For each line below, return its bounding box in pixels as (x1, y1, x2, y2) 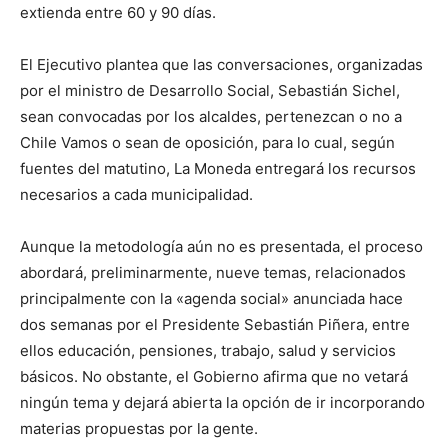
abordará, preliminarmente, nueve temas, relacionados (20, 263, 406, 282)
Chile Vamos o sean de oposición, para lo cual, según (20, 133, 395, 152)
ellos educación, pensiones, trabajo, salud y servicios (20, 341, 396, 360)
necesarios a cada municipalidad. (20, 185, 253, 204)
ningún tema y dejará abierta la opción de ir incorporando (20, 393, 425, 412)
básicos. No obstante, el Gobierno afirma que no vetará (20, 367, 408, 386)
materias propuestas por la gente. (20, 419, 258, 438)
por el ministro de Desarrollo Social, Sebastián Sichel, (20, 81, 400, 100)
